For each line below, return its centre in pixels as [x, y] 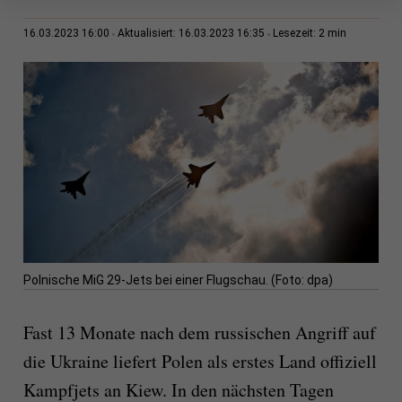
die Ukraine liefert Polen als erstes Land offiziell [200, 362]
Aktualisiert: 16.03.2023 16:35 [191, 34]
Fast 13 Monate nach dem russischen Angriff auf [199, 333]
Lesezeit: [295, 34]
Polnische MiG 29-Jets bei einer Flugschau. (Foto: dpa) [178, 280]
